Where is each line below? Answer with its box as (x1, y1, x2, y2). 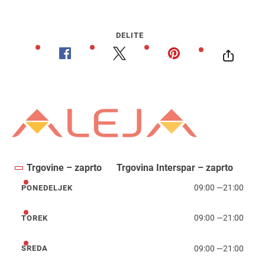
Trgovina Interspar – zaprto (116, 161, 233, 173)
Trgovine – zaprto (26, 161, 102, 173)
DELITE (115, 30, 144, 40)
